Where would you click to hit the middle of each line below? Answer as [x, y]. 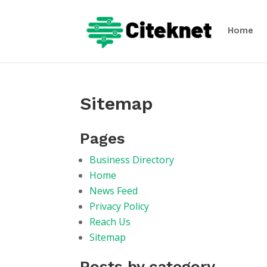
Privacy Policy [119, 206]
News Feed [114, 191]
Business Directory [132, 160]
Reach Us [110, 222]
